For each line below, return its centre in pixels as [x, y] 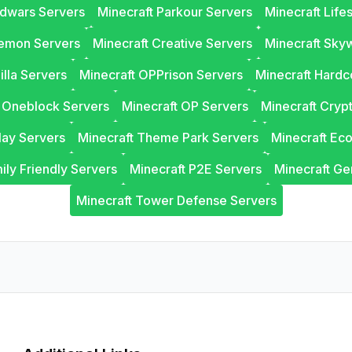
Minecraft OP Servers [185, 106]
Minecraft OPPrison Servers [161, 75]
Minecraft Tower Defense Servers [176, 200]
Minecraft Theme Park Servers [168, 137]
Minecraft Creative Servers [172, 43]
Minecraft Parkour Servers [175, 12]
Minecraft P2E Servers [196, 169]
